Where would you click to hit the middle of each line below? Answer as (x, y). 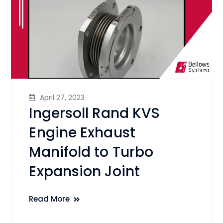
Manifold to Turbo (91, 152)
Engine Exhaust (82, 132)
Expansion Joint (84, 171)
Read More (50, 199)
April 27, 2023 (62, 97)
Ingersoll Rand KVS (95, 113)
